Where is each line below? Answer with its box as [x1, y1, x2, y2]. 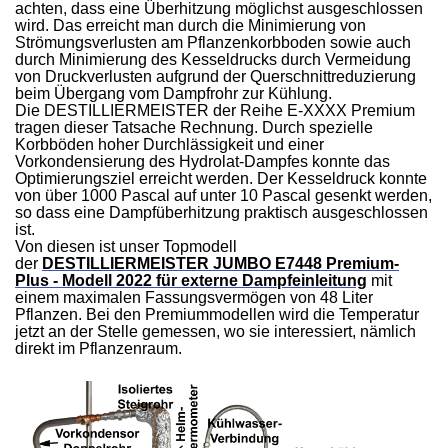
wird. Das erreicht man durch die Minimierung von [15, 16, 367, 34]
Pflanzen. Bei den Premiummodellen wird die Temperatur [15, 305, 420, 323]
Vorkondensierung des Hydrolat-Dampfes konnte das [15, 152, 391, 170]
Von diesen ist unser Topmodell [15, 237, 238, 255]
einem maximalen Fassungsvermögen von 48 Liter [15, 288, 374, 306]
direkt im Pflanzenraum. [15, 339, 187, 357]
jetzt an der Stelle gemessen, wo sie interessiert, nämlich [15, 322, 417, 340]
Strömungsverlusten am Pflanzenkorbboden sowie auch [15, 33, 412, 51]
